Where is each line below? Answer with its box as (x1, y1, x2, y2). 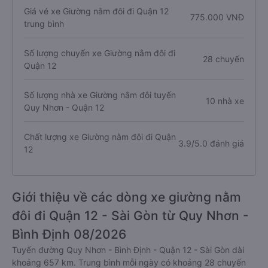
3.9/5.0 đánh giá (178, 138, 244, 148)
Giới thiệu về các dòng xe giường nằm (12, 190, 241, 205)
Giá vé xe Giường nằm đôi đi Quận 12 (24, 5, 169, 16)
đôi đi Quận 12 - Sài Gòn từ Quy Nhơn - (12, 208, 249, 223)
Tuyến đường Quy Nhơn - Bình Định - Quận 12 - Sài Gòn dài (12, 245, 244, 255)
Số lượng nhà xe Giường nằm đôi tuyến (24, 89, 176, 100)
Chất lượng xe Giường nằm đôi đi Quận (24, 132, 176, 142)
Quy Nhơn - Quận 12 (24, 102, 104, 112)
